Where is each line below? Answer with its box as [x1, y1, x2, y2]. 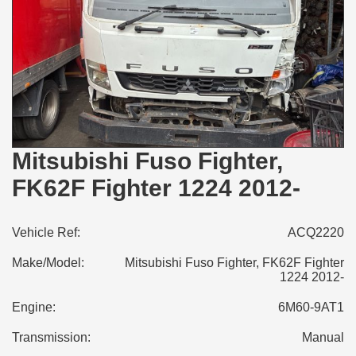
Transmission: [12, 331, 91, 345]
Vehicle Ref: [12, 226, 80, 240]
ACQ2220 [287, 226, 344, 240]
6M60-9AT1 [277, 300, 344, 315]
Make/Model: [12, 256, 84, 270]
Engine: [12, 300, 56, 315]
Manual [301, 331, 344, 345]
